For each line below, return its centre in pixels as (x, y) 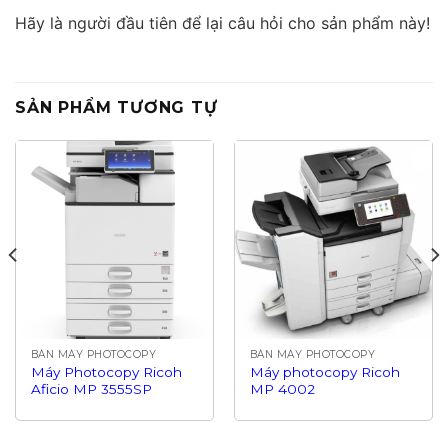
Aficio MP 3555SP (91, 388)
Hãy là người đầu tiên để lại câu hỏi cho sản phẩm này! (222, 23)
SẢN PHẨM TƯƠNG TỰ (116, 108)
